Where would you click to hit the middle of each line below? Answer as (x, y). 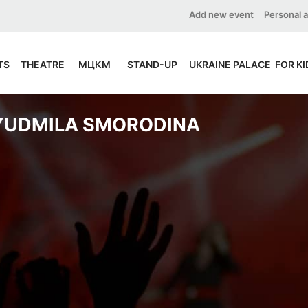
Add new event (221, 14)
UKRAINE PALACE (230, 64)
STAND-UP (152, 64)
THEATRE (43, 64)
